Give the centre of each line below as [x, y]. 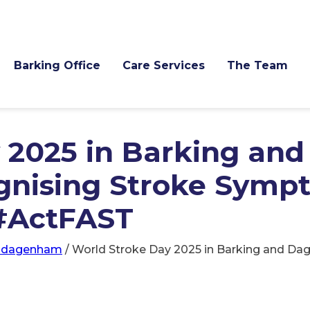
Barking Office [57, 65]
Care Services [164, 65]
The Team [257, 65]
